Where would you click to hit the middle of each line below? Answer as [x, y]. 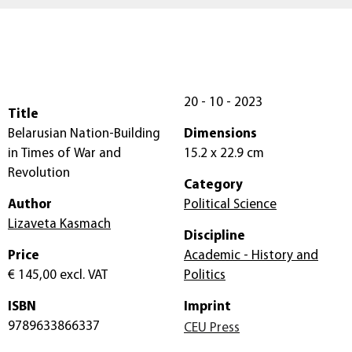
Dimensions [220, 134]
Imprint [207, 307]
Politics [205, 276]
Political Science [230, 205]
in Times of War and [64, 154]
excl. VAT [82, 276]
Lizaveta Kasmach [59, 225]
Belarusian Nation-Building [84, 134]
